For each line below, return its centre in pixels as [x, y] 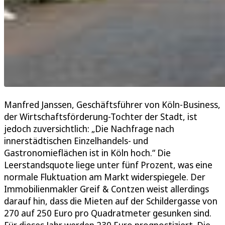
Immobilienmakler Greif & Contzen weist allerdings [106, 189]
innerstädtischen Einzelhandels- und [76, 141]
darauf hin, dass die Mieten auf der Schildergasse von [111, 201]
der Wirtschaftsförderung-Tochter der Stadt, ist [101, 117]
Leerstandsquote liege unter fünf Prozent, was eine [108, 165]
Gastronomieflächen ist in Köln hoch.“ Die [87, 153]
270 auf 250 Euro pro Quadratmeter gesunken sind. [108, 213]
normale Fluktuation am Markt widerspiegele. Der [105, 177]
